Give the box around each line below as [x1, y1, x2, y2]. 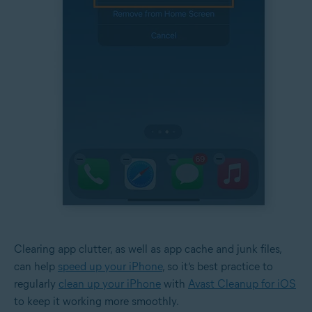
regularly [14, 276, 58, 290]
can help [14, 259, 58, 273]
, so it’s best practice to [162, 259, 273, 273]
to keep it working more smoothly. [14, 294, 179, 308]
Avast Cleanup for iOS [188, 276, 296, 290]
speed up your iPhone [58, 259, 162, 273]
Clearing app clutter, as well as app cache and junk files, [14, 242, 281, 256]
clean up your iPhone [58, 276, 161, 290]
